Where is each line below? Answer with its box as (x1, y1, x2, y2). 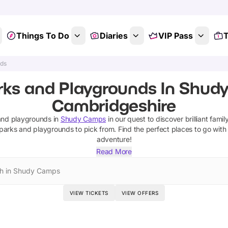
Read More (96, 147, 132, 156)
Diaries (99, 31, 128, 41)
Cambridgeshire (52, 96, 176, 115)
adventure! (96, 135, 132, 144)
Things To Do (16, 31, 69, 41)
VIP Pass (158, 31, 193, 41)
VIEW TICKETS (69, 190, 108, 196)
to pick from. (73, 125, 116, 133)
